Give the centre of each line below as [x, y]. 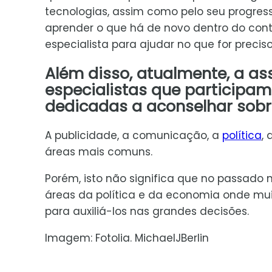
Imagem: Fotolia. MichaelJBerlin [127, 238]
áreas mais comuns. [98, 151]
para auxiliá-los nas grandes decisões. [147, 211]
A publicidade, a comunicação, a [133, 135]
